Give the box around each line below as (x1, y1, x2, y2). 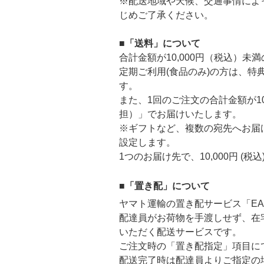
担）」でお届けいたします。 (119, 109, 242, 119)
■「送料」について (119, 38, 200, 48)
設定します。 (119, 137, 176, 147)
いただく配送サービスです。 (119, 227, 242, 237)
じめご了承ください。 (119, 10, 213, 20)
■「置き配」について (119, 181, 210, 191)
